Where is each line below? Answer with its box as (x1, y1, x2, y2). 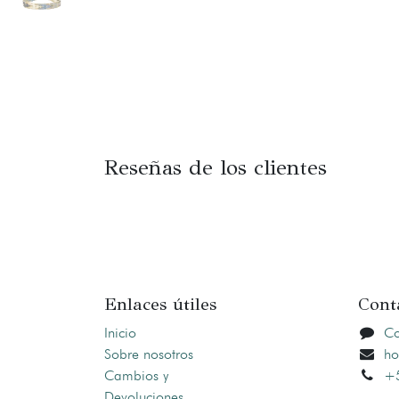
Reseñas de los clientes (104, 154, 327, 182)
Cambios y (104, 367, 168, 385)
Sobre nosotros (104, 346, 193, 363)
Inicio (104, 324, 136, 342)
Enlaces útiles (104, 293, 216, 316)
